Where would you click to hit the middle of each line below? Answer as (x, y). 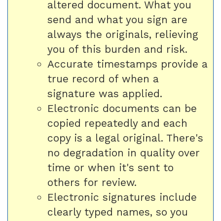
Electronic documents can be (122, 108)
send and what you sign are (117, 19)
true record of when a (103, 79)
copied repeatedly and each (117, 123)
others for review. (92, 182)
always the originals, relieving (123, 34)
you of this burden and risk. (117, 49)
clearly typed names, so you (118, 212)
